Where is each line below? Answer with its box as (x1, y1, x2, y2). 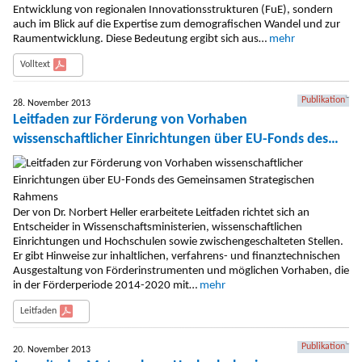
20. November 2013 (13, 344, 90, 355)
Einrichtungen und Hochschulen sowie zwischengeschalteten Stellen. (13, 235, 343, 248)
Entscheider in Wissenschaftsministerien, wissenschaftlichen (13, 221, 302, 234)
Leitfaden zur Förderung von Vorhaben (13, 112, 247, 128)
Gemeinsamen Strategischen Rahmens (13, 151, 246, 167)
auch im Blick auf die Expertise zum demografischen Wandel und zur (13, 19, 340, 32)
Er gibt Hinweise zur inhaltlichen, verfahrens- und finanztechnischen (13, 250, 340, 263)
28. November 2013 (13, 99, 90, 109)
